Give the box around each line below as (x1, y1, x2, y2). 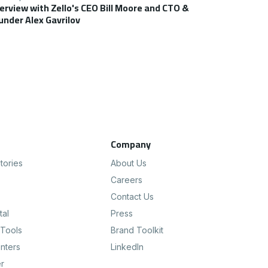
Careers (110, 175, 142, 185)
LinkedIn (110, 242, 144, 252)
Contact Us (110, 191, 154, 202)
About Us (110, 158, 147, 169)
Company (110, 135, 151, 154)
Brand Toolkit (110, 225, 163, 236)
